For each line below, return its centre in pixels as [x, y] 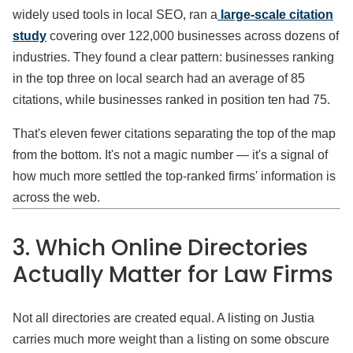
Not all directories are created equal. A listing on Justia [163, 318]
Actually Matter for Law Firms [173, 275]
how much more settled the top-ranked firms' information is [174, 176]
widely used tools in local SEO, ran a [115, 15]
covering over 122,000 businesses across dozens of [194, 36]
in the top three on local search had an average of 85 [159, 78]
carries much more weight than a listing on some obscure [171, 339]
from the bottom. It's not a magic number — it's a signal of [170, 155]
